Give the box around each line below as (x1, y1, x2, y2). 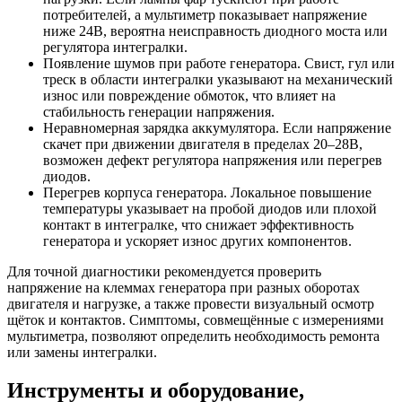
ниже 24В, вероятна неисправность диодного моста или (43, 22, 388, 39)
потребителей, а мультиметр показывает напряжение (43, 6, 367, 22)
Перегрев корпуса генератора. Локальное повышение (43, 184, 371, 200)
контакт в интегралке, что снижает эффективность (43, 216, 354, 232)
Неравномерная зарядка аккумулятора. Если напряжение (43, 119, 391, 135)
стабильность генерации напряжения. (43, 103, 275, 119)
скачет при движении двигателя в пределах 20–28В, (43, 135, 363, 152)
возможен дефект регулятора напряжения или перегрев (43, 152, 382, 168)
